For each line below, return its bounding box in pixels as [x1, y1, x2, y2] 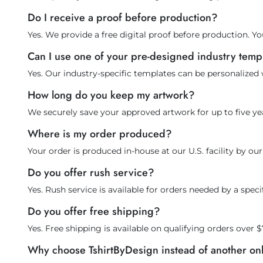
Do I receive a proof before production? [28, 10, 218, 26]
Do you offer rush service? [28, 165, 154, 181]
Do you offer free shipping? [28, 204, 160, 220]
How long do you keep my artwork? [28, 87, 195, 103]
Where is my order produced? [28, 126, 172, 142]
